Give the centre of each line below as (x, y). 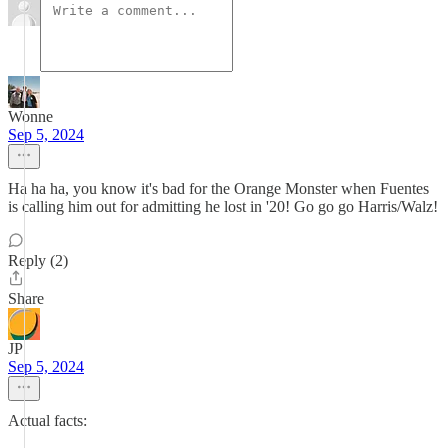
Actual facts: (47, 420)
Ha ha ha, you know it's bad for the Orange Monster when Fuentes (218, 188)
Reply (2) (38, 260)
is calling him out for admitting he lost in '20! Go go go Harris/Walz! (223, 206)
